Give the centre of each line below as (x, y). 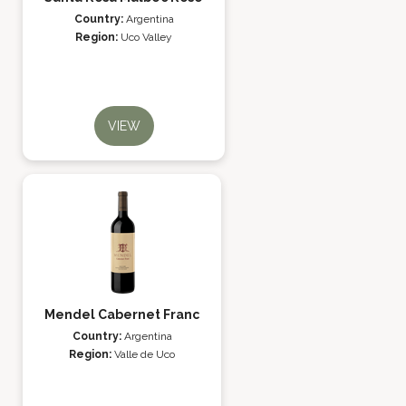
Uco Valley (146, 37)
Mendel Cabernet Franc (122, 314)
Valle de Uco (145, 354)
